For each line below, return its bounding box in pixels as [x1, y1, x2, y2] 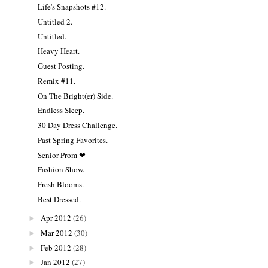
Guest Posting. [38, 60, 85, 72]
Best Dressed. [38, 193, 81, 205]
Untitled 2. [38, 16, 73, 27]
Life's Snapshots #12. [38, 1, 106, 13]
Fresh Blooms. [38, 179, 84, 190]
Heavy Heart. [38, 45, 80, 57]
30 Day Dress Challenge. [38, 120, 118, 131]
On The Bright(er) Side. [38, 90, 114, 101]
